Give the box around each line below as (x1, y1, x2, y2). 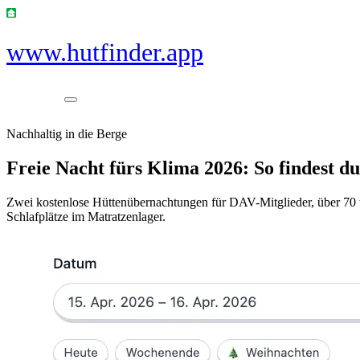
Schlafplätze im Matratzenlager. (6, 209, 166, 223)
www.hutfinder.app (6, 38, 203, 67)
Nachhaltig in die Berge (6, 126, 127, 141)
